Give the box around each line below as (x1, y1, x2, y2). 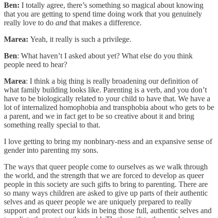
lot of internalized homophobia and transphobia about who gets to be (4, 103, 214, 111)
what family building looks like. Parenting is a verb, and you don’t (4, 85, 207, 94)
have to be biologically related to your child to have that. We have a (4, 94, 210, 103)
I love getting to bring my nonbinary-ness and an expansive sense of (4, 137, 212, 145)
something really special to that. (4, 120, 100, 129)
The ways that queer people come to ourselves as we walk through (4, 162, 208, 171)
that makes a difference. (69, 18, 142, 27)
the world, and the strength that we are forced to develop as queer (4, 171, 204, 180)
